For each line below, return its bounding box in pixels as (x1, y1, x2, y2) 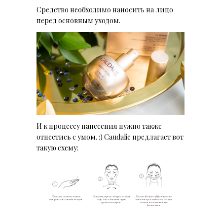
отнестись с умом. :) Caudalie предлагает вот (37, 132, 184, 142)
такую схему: (37, 143, 78, 153)
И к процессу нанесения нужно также (37, 121, 162, 131)
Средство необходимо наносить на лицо (37, 4, 173, 14)
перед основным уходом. (37, 15, 122, 25)
